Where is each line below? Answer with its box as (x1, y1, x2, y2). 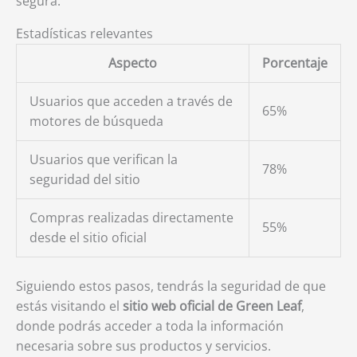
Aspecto (108, 54, 157, 72)
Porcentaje (262, 54, 328, 72)
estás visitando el (16, 297, 123, 315)
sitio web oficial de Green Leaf (123, 297, 301, 315)
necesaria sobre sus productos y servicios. (16, 337, 271, 355)
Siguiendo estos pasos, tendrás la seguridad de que (16, 277, 326, 295)
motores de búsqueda (29, 112, 163, 130)
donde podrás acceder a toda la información (16, 317, 284, 335)
